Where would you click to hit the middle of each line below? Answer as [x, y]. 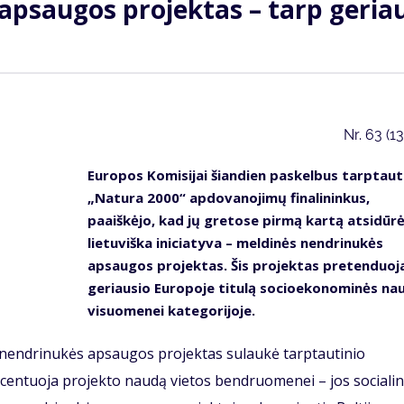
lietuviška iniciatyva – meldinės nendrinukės [235, 243]
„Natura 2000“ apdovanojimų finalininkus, [228, 198]
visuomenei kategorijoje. [171, 311]
